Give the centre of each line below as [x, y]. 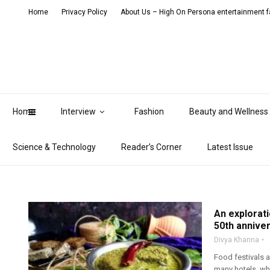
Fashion [149, 111]
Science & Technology [54, 147]
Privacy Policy [84, 12]
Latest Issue [230, 147]
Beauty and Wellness [229, 111]
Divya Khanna [237, 240]
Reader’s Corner [152, 147]
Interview [78, 111]
